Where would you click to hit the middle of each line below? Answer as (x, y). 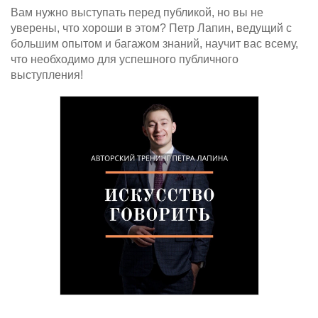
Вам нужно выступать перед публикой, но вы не (137, 12)
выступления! (47, 75)
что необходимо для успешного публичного (125, 59)
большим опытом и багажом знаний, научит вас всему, (154, 44)
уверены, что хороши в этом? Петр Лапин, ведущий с (151, 28)
